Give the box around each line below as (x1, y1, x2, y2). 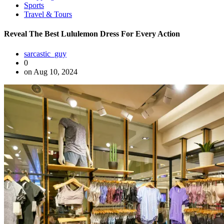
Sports (24, 1, 44, 9)
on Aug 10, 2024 (24, 67, 77, 76)
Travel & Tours (24, 10, 72, 18)
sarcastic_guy (24, 49, 66, 58)
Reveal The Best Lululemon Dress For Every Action (4, 29, 180, 38)
